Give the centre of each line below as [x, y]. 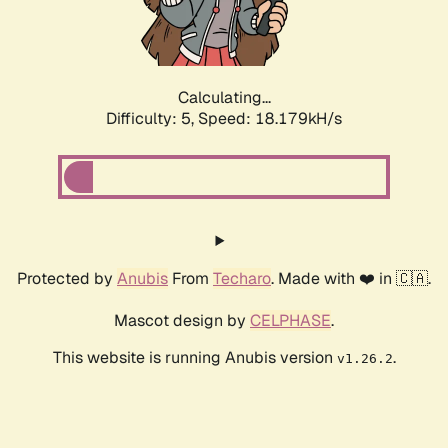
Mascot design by [182, 321]
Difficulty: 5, [152, 119]
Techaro [242, 279]
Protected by [67, 279]
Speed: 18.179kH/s [270, 119]
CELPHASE [290, 321]
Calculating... [224, 98]
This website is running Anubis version [194, 358]
